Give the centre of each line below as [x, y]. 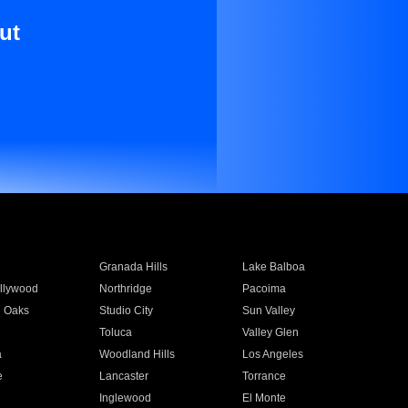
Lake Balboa [274, 267]
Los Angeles [273, 354]
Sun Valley [269, 311]
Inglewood [125, 398]
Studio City [126, 311]
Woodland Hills [137, 354]
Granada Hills [133, 267]
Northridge [125, 289]
